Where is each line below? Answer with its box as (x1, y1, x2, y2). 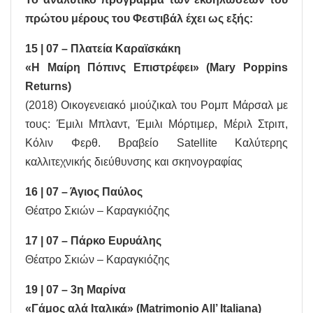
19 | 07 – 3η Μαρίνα (25, 284, 126, 296)
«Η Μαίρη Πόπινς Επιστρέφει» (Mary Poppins (25, 61, 288, 74)
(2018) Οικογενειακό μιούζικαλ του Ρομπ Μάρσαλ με (25, 99, 288, 112)
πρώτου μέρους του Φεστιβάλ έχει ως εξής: (25, 13, 253, 25)
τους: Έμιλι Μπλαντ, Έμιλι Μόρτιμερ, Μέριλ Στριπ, (25, 118, 288, 131)
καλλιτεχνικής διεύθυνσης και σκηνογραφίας (25, 156, 242, 168)
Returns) (25, 80, 71, 93)
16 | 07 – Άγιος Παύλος (25, 186, 143, 198)
